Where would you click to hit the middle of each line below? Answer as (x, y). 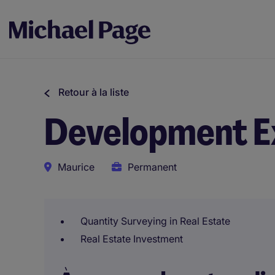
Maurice (76, 167)
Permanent (152, 167)
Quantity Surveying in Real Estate (155, 221)
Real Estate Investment (132, 239)
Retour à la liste (94, 92)
